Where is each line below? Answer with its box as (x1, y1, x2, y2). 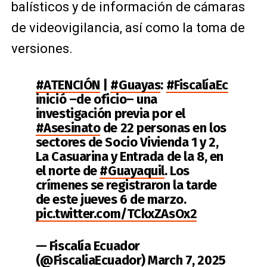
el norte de (35, 162, 100, 179)
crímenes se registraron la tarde (35, 176, 217, 193)
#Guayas (110, 76, 161, 93)
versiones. (11, 41, 73, 56)
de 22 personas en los (100, 119, 226, 136)
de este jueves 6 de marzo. (35, 191, 187, 207)
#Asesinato (35, 119, 101, 136)
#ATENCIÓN (35, 76, 100, 93)
